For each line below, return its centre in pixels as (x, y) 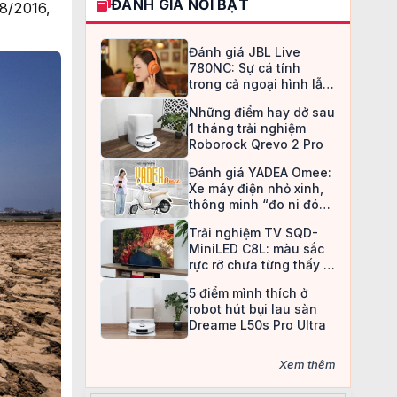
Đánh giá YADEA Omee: (260, 172)
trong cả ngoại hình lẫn (260, 84)
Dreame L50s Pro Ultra (257, 325)
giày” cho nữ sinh (243, 220)
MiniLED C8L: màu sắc (257, 249)
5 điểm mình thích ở (248, 293)
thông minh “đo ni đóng (262, 204)
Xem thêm (307, 364)
